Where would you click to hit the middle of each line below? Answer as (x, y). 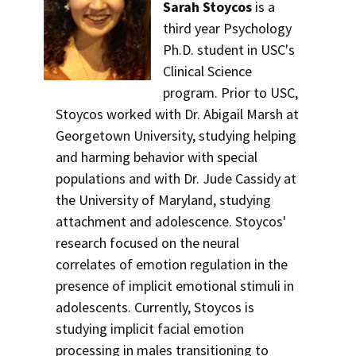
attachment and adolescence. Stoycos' (171, 221)
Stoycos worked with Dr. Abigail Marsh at (177, 114)
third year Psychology (228, 28)
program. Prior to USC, (231, 93)
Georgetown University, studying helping (176, 135)
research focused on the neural (147, 243)
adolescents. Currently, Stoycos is (155, 307)
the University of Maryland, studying (163, 200)
